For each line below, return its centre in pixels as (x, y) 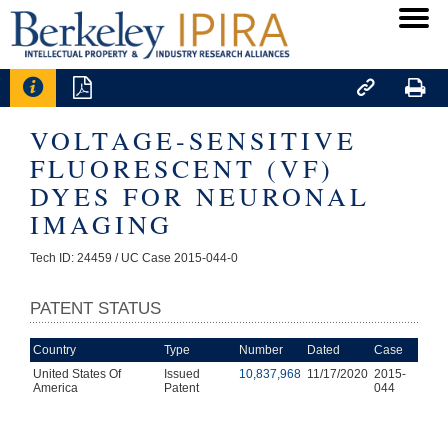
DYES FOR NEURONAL (200, 195)
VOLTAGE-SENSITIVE (193, 139)
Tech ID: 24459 (72, 257)
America (55, 387)
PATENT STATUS (95, 308)
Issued (182, 373)
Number (261, 349)
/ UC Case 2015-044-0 (176, 257)
